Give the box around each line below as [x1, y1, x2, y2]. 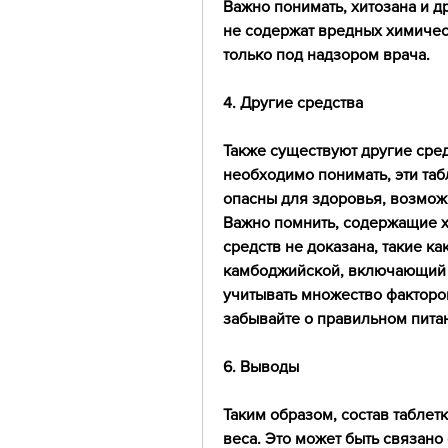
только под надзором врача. [223, 46, 430, 64]
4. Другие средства [223, 94, 363, 112]
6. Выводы [223, 358, 299, 376]
